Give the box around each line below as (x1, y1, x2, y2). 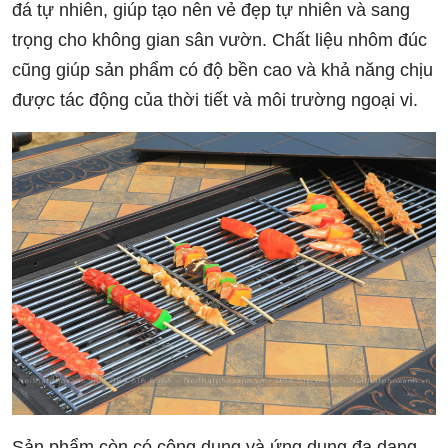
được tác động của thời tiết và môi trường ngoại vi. (12, 90, 418, 111)
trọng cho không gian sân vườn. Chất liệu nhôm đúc (12, 30, 427, 51)
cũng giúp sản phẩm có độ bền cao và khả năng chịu (12, 60, 433, 81)
